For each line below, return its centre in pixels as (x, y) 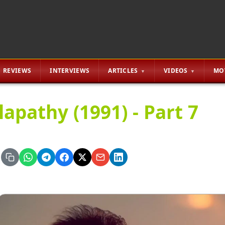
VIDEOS (176, 71)
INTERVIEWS (70, 71)
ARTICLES (123, 71)
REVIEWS (17, 71)
